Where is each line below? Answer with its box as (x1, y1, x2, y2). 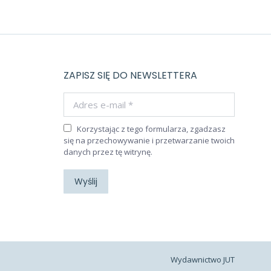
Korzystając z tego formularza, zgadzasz (76, 123, 226, 134)
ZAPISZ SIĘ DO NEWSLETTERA (63, 68, 197, 82)
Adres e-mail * (63, 92, 123, 104)
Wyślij (74, 175, 97, 188)
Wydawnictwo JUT (171, 253, 235, 265)
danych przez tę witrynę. (63, 146, 152, 157)
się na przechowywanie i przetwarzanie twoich (63, 135, 235, 146)
